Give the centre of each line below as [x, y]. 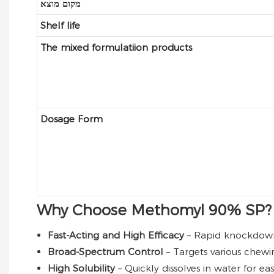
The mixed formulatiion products [116, 47]
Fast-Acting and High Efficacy [117, 235]
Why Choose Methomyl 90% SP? [154, 210]
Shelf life [60, 25]
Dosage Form [71, 119]
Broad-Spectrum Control [107, 251]
